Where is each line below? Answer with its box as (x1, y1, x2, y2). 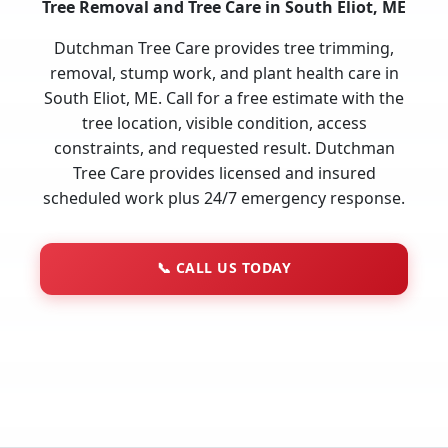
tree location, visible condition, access (81, 111, 367, 134)
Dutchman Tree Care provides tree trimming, (54, 36, 394, 59)
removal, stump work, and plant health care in (49, 61, 399, 84)
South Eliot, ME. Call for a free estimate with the (44, 86, 404, 109)
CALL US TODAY (171, 257, 292, 277)
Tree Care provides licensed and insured (72, 161, 376, 184)
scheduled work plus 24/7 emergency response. (43, 186, 405, 209)
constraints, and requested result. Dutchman (53, 136, 395, 159)
